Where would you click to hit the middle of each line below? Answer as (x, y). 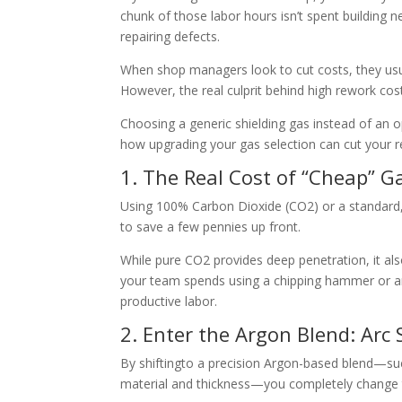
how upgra (152, 144)
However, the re (167, 91)
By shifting (151, 363)
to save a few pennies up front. (211, 227)
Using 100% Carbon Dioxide (201, 206)
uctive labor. (183, 301)
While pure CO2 (167, 260)
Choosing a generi (173, 124)
